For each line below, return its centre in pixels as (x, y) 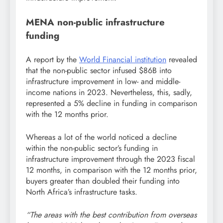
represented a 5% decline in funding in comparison (111, 103)
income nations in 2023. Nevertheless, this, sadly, (109, 92)
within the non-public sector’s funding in (92, 148)
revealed (182, 59)
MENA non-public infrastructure (95, 22)
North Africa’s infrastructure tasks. (82, 192)
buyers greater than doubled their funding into (103, 181)
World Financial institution (123, 59)
